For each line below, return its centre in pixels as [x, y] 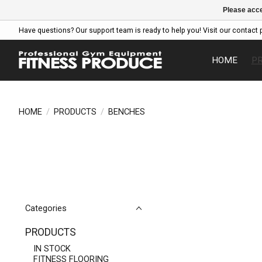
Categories [46, 208]
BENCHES [126, 111]
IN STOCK [52, 249]
